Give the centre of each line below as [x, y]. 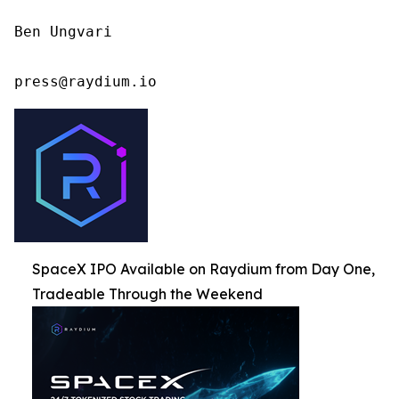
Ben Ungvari [63, 32]
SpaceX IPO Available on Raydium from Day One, [204, 269]
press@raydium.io [85, 81]
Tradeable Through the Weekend [147, 294]
